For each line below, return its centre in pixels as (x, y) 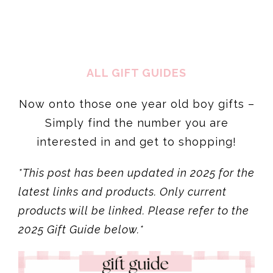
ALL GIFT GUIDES (136, 13)
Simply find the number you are (136, 63)
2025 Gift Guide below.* (81, 170)
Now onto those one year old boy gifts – (136, 44)
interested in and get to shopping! (136, 82)
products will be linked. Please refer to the (134, 151)
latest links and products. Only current (122, 132)
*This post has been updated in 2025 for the (136, 113)
